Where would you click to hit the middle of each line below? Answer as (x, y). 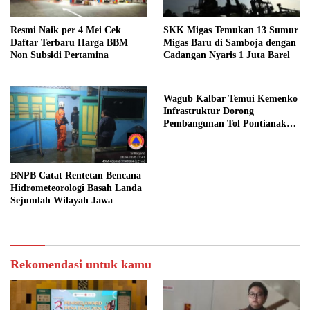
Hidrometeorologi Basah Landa (76, 188)
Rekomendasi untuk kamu (81, 265)
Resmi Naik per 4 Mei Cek (66, 30)
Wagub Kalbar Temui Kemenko (230, 99)
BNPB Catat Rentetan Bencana (76, 176)
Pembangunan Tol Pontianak (225, 124)
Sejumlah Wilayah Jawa (62, 201)
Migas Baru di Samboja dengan (230, 43)
